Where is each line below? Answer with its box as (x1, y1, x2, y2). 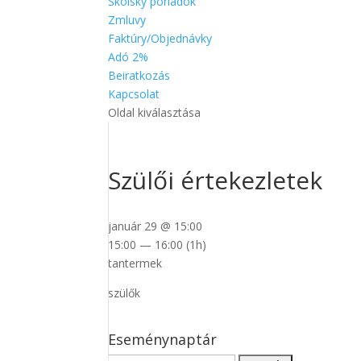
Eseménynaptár (108, 330, 218, 349)
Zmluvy (108, 12, 147, 27)
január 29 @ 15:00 (108, 218, 203, 234)
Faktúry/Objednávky (108, 31, 213, 46)
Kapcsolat (108, 86, 160, 102)
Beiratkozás (108, 68, 171, 83)
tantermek (108, 255, 163, 271)
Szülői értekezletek (108, 164, 323, 197)
